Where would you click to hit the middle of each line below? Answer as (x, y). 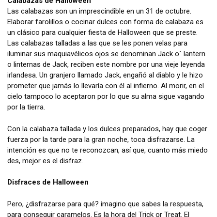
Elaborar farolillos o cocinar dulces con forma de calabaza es (105, 22)
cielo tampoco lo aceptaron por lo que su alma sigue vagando (106, 97)
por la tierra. (26, 107)
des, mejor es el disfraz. (45, 161)
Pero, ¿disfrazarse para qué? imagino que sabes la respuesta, (105, 204)
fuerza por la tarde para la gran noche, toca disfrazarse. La (101, 139)
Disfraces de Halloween (48, 182)
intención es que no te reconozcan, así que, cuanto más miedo (108, 150)
